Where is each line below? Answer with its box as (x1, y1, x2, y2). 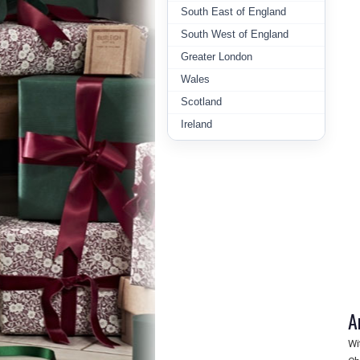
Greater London (181, 51, 252, 63)
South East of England (181, 6, 286, 18)
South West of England (181, 28, 288, 40)
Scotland (181, 96, 222, 108)
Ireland (181, 118, 212, 130)
